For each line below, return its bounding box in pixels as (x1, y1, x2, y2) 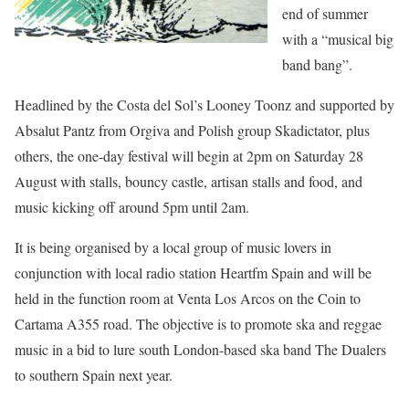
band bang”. (282, 55, 352, 75)
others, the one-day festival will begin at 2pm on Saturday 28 (15, 146, 363, 166)
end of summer (282, 4, 368, 24)
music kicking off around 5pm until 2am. (15, 197, 249, 217)
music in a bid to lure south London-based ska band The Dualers (15, 340, 386, 360)
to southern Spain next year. (15, 365, 173, 385)
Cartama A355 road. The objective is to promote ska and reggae (15, 314, 382, 334)
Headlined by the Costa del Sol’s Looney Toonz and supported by (15, 95, 394, 115)
